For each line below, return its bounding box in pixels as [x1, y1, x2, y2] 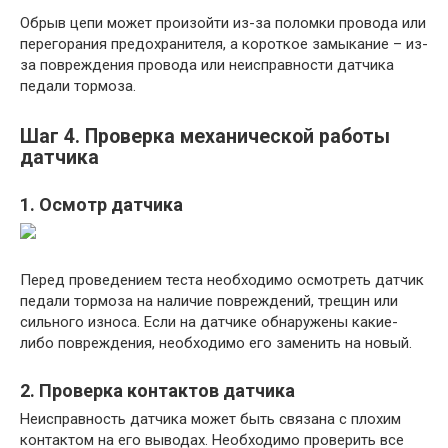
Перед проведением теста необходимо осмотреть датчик [20, 271, 424, 289]
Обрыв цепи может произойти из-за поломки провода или [20, 13, 426, 32]
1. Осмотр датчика [20, 194, 183, 215]
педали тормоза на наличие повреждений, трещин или [20, 292, 398, 310]
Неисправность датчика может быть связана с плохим [20, 410, 401, 428]
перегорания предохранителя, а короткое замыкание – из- [20, 34, 428, 53]
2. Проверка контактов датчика [20, 380, 295, 401]
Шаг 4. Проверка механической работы [20, 125, 390, 148]
